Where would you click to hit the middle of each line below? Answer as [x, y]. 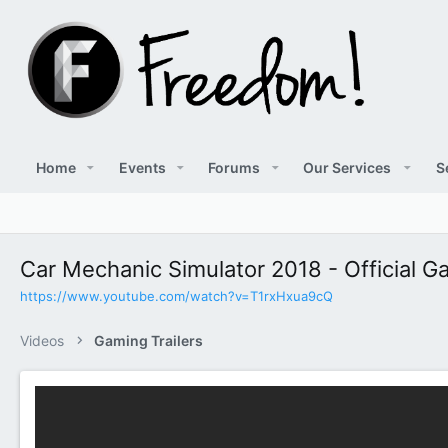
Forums [234, 167]
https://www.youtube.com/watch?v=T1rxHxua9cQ [176, 295]
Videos [42, 340]
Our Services [346, 167]
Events [142, 167]
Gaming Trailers [149, 340]
